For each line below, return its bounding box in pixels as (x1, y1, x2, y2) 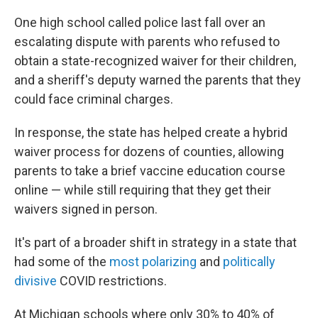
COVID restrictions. (57, 273, 167, 288)
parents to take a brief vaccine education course (14, 163, 285, 178)
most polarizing (109, 254, 197, 269)
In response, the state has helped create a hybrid (14, 125, 287, 140)
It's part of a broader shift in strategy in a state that (14, 235, 297, 250)
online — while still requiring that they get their (14, 182, 271, 197)
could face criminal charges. (14, 92, 173, 106)
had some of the (14, 254, 109, 269)
